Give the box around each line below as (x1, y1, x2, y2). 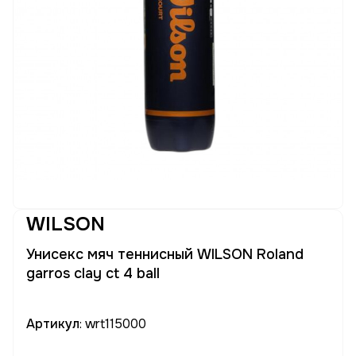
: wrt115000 (79, 315, 146, 332)
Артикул (26, 315, 79, 332)
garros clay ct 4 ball (26, 265, 160, 282)
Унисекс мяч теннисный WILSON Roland (26, 246, 304, 263)
